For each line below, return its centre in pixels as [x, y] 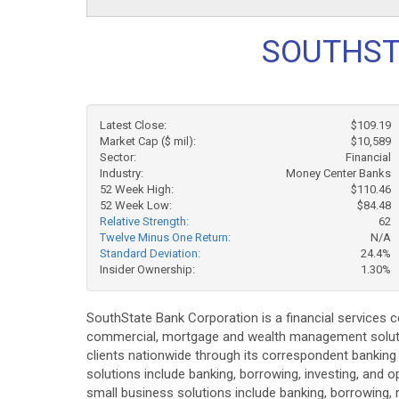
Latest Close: [133, 125]
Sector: [118, 157]
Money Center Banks [339, 173]
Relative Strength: [144, 221]
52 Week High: [137, 189]
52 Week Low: [136, 205]
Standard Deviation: [150, 253]
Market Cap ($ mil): [148, 141]
